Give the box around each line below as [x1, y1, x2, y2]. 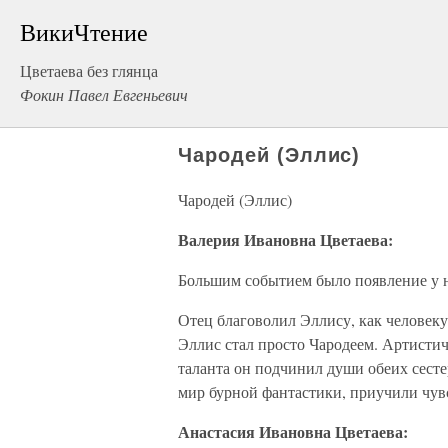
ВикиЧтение [20, 16, 148, 48]
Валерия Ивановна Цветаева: [178, 228, 393, 251]
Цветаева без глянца [20, 60, 158, 81]
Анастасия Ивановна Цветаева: [178, 420, 408, 443]
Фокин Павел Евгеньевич [20, 84, 188, 105]
